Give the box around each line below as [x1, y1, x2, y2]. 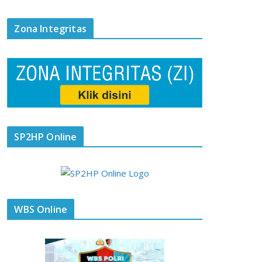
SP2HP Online [14, 130, 77, 144]
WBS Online [14, 203, 68, 216]
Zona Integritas [14, 22, 87, 35]
